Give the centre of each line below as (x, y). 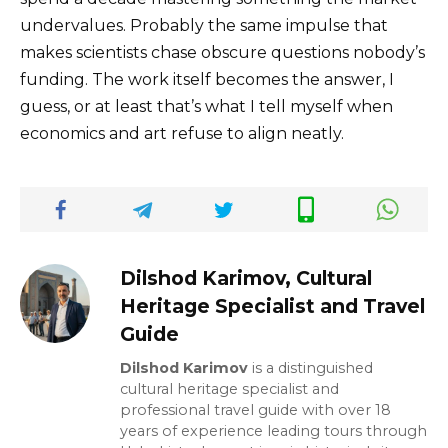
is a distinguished (310, 368)
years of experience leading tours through (273, 431)
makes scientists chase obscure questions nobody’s (222, 53)
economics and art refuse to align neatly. (182, 134)
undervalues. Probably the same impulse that (204, 26)
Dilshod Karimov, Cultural (246, 278)
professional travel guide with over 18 (255, 410)
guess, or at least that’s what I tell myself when (206, 107)
